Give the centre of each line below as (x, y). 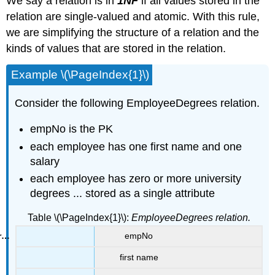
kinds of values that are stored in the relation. (116, 48)
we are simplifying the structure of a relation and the (133, 32)
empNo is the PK (72, 129)
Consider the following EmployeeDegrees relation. (137, 103)
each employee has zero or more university (136, 178)
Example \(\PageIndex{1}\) (80, 74)
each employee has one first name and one (136, 146)
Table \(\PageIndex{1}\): (79, 217)
